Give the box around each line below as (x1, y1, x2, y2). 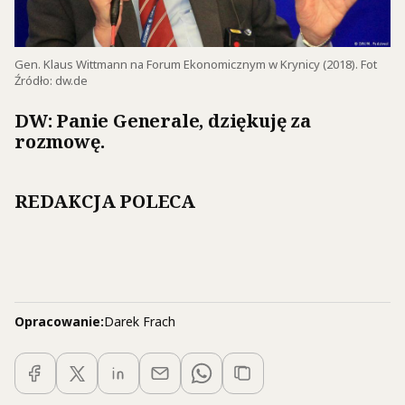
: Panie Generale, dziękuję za (47, 108, 311, 134)
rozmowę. (14, 129, 105, 155)
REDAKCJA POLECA (14, 189, 195, 214)
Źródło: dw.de (14, 72, 88, 89)
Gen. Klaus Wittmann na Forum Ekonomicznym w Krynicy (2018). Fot (14, 56, 377, 73)
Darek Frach (104, 313, 175, 331)
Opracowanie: (14, 313, 104, 331)
